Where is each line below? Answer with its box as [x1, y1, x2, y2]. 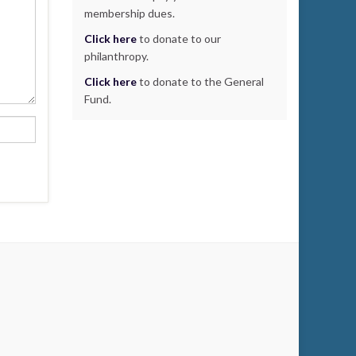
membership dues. [84, 6, 175, 20]
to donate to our [137, 32, 221, 45]
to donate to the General [137, 75, 264, 88]
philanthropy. [84, 49, 149, 63]
